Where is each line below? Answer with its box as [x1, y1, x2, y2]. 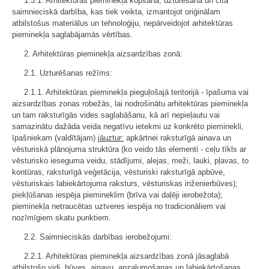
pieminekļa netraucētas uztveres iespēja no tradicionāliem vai [12, 202, 226, 211]
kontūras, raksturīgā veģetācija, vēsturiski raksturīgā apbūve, [12, 168, 225, 177]
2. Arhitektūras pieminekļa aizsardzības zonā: [24, 49, 183, 58]
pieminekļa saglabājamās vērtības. [12, 30, 133, 39]
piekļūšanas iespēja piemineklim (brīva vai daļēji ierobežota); [12, 190, 223, 199]
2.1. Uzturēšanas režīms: [24, 68, 112, 77]
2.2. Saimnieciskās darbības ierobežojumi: [24, 232, 172, 241]
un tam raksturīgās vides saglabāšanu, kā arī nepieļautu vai [12, 110, 220, 119]
